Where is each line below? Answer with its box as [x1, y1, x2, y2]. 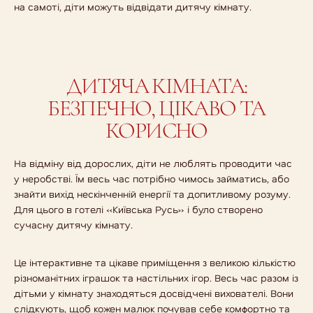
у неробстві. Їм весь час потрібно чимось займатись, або [14, 172, 289, 185]
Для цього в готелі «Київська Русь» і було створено [14, 203, 263, 216]
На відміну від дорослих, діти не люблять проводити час [14, 156, 292, 170]
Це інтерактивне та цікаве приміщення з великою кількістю [14, 256, 296, 269]
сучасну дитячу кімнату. [14, 218, 133, 231]
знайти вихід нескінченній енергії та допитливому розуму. [14, 187, 291, 201]
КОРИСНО [105, 116, 208, 144]
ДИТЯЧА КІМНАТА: [66, 71, 247, 99]
